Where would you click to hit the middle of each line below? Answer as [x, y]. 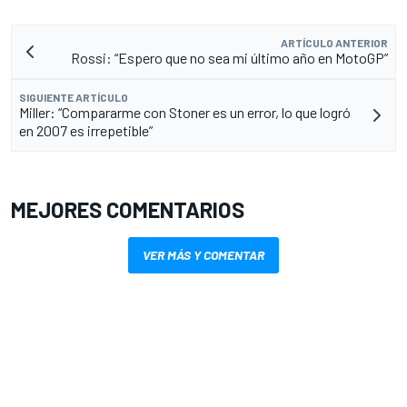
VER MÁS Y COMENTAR [203, 255]
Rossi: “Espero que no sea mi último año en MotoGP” [229, 58]
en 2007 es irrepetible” [86, 131]
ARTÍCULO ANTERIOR [334, 43]
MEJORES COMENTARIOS [128, 210]
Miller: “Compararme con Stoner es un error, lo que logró [185, 113]
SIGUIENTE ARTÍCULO [74, 98]
